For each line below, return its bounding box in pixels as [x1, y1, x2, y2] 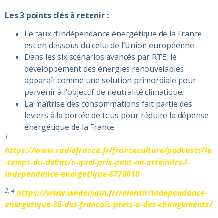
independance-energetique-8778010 [5, 168, 140, 180]
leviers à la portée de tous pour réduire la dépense [24, 110, 209, 121]
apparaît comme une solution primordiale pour [24, 75, 196, 86]
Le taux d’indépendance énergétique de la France [24, 28, 202, 39]
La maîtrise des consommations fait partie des [24, 98, 192, 109]
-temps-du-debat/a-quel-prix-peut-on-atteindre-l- [5, 157, 190, 168]
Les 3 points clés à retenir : [5, 10, 109, 20]
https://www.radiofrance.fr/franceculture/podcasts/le [5, 145, 212, 156]
